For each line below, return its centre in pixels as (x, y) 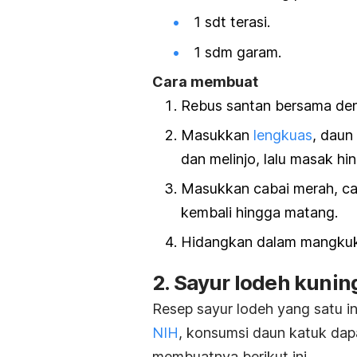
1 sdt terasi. (234, 22)
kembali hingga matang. (259, 213)
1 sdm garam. (237, 52)
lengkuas (283, 135)
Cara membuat (205, 81)
